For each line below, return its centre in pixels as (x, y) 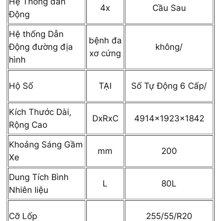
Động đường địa (41, 47)
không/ (169, 47)
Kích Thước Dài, (40, 112)
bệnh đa (105, 40)
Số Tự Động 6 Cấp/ (169, 86)
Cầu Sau (169, 8)
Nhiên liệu (29, 190)
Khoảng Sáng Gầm (46, 144)
